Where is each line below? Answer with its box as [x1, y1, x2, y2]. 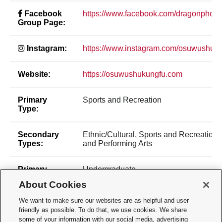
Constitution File [83, 199, 140, 208]
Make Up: [18, 173, 53, 182]
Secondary [18, 130, 59, 139]
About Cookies [19, 179, 87, 190]
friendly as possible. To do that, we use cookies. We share [19, 206, 187, 214]
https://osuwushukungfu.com [83, 69, 182, 78]
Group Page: [18, 18, 65, 27]
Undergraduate [83, 165, 136, 173]
